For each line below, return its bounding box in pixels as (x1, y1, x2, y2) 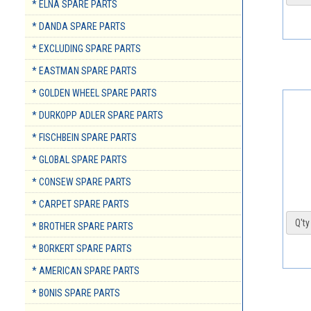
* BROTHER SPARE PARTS (32, 221, 133, 233)
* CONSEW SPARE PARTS (32, 176, 131, 188)
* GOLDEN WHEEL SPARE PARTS (32, 87, 157, 99)
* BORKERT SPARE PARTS (32, 243, 132, 255)
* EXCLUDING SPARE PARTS (32, 43, 141, 55)
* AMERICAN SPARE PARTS (32, 265, 140, 277)
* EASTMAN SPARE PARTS (32, 65, 137, 77)
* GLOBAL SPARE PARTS (32, 154, 127, 166)
